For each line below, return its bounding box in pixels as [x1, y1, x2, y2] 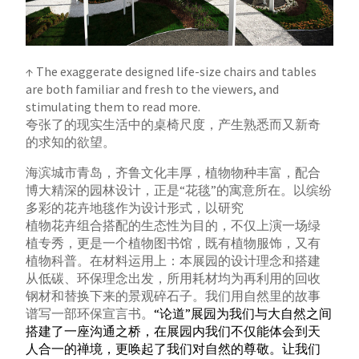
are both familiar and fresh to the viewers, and [26, 81, 280, 98]
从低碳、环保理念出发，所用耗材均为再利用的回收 [26, 270, 321, 287]
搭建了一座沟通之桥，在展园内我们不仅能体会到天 [26, 323, 321, 340]
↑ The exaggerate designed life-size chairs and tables [26, 63, 317, 80]
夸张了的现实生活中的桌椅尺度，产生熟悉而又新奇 [26, 116, 321, 133]
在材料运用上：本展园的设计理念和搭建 [90, 252, 321, 269]
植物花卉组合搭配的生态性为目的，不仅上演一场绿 [26, 217, 321, 234]
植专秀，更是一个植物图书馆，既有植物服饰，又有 [26, 235, 321, 252]
